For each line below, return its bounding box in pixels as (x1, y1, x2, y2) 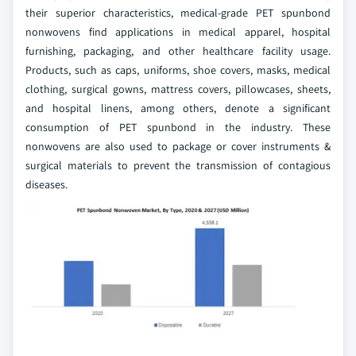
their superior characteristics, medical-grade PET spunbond (25, 5, 331, 20)
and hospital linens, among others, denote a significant (25, 100, 331, 115)
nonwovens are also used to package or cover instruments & (25, 138, 331, 153)
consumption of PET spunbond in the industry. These (25, 119, 331, 134)
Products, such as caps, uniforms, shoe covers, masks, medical (25, 62, 331, 77)
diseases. (25, 176, 68, 192)
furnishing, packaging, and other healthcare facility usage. (25, 43, 331, 58)
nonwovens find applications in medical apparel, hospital (25, 24, 331, 39)
